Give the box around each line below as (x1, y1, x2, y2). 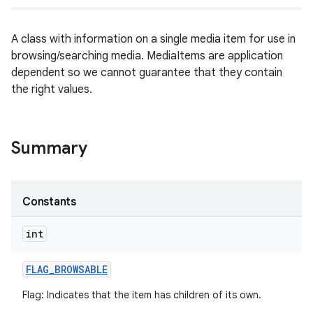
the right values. (11, 82, 92, 96)
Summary (11, 138, 87, 159)
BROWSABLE (54, 263, 108, 276)
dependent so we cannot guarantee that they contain (11, 66, 282, 80)
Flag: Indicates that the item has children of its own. (22, 289, 261, 301)
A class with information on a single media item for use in (11, 32, 296, 46)
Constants (22, 195, 76, 209)
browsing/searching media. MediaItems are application (11, 49, 283, 63)
